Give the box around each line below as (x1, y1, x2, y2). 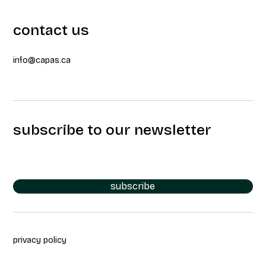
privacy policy (13, 235, 67, 245)
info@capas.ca (13, 55, 71, 65)
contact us (13, 21, 90, 39)
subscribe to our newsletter (13, 121, 212, 139)
